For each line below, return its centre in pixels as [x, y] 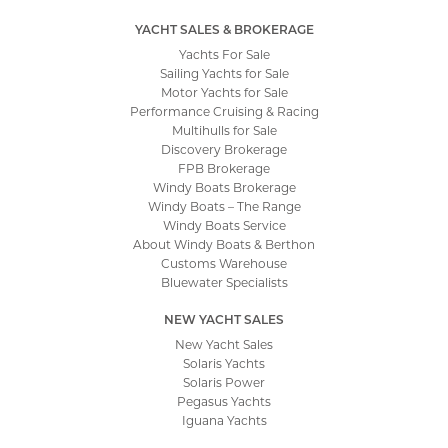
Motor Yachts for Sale [224, 91]
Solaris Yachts [224, 362]
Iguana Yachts [224, 419]
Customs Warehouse [224, 262]
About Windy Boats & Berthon [224, 243]
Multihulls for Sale [224, 129]
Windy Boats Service [224, 224]
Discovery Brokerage [224, 148]
